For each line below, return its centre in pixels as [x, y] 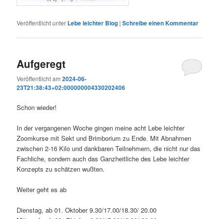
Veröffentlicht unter [42, 23]
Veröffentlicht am [40, 78]
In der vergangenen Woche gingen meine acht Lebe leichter [101, 128]
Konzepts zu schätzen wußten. [61, 169]
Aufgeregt [41, 63]
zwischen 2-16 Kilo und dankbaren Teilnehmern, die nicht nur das [109, 149]
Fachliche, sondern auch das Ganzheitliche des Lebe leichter [103, 159]
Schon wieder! [37, 107]
